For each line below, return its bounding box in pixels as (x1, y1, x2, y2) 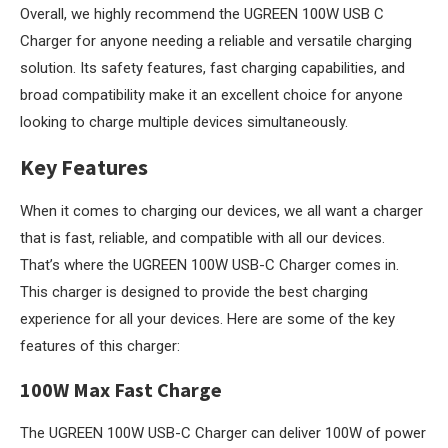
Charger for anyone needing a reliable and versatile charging (20, 32, 412, 50)
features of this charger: (20, 337, 180, 355)
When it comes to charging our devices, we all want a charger (20, 202, 423, 220)
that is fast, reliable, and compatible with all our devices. (20, 229, 385, 247)
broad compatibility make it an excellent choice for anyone (20, 86, 403, 104)
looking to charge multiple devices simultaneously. (20, 113, 348, 131)
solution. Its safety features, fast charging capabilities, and (20, 59, 405, 77)
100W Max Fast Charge (20, 377, 222, 402)
